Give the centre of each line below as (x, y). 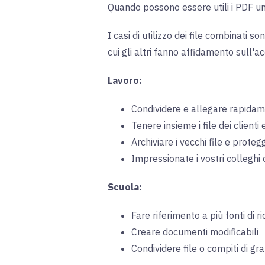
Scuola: (125, 187)
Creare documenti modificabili (195, 232)
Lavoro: (125, 81)
